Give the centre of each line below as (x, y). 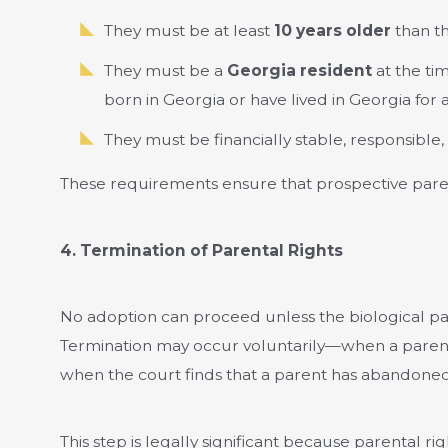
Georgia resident (299, 70)
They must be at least (188, 30)
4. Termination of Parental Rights (201, 250)
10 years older (332, 30)
